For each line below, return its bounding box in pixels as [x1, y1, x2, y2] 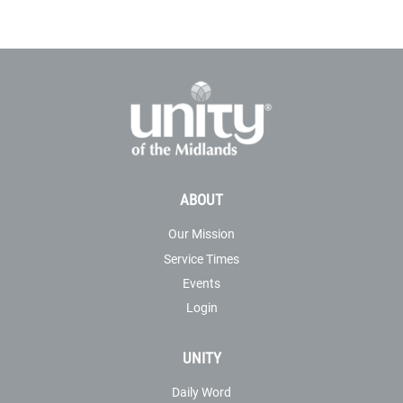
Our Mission [168, 225, 235, 243]
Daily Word [172, 382, 231, 400]
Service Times [164, 249, 239, 267]
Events [183, 273, 220, 291]
